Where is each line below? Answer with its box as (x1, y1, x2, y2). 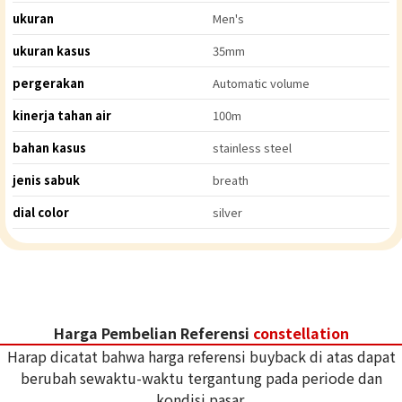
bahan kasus (13, 139, 86, 157)
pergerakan (13, 74, 84, 92)
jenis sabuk (13, 171, 80, 189)
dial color (13, 204, 69, 222)
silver (212, 204, 242, 222)
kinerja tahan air (13, 107, 111, 125)
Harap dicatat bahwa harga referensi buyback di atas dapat (6, 345, 396, 368)
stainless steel (212, 139, 292, 157)
